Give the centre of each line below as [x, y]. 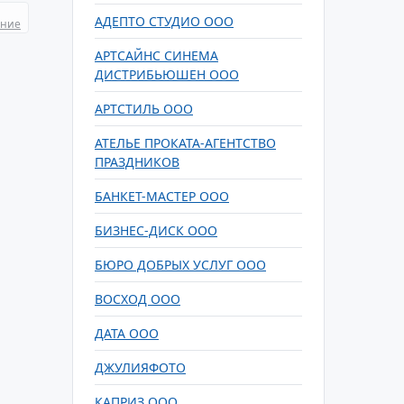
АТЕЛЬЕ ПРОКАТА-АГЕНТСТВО [185, 143]
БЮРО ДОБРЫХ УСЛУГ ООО [180, 265]
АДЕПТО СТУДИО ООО [164, 21]
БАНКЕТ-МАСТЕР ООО [162, 196]
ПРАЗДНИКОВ [137, 162]
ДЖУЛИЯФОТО [140, 367]
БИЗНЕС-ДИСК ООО [156, 230]
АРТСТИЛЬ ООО [144, 109]
